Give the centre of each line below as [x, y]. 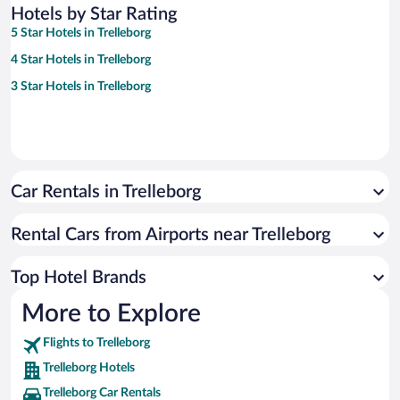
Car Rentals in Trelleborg [106, 192]
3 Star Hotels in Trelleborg [81, 87]
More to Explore [111, 314]
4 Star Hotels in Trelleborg [81, 60]
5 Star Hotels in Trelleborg [81, 33]
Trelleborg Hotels [89, 368]
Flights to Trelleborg [96, 343]
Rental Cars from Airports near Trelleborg [171, 235]
